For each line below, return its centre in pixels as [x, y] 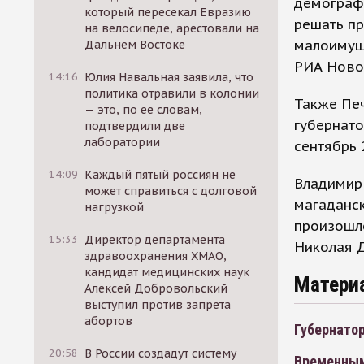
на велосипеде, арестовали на [172, 28]
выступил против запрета [158, 305]
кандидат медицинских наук [167, 272]
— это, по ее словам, [144, 110]
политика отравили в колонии [172, 93]
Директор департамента [155, 240]
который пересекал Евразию [168, 12]
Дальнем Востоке [135, 45]
